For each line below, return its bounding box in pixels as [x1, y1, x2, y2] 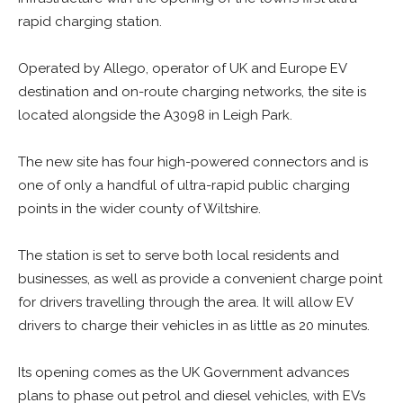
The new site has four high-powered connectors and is [18, 154, 368, 170]
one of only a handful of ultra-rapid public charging [18, 177, 350, 193]
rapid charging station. [18, 13, 162, 30]
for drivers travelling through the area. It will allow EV [18, 294, 353, 310]
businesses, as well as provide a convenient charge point [18, 271, 382, 287]
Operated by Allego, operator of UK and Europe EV [18, 60, 346, 76]
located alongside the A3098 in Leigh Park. [18, 107, 292, 123]
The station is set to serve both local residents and [18, 247, 339, 264]
